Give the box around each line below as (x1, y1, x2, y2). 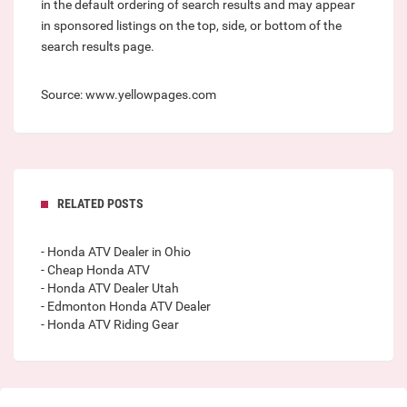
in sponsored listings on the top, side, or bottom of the (41, 18, 342, 34)
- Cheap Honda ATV (41, 263, 150, 278)
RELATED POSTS (57, 196, 144, 212)
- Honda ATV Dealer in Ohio (41, 244, 191, 260)
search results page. (41, 39, 154, 55)
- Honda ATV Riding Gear (41, 317, 179, 333)
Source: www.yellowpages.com (41, 87, 216, 103)
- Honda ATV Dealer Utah (41, 281, 179, 296)
